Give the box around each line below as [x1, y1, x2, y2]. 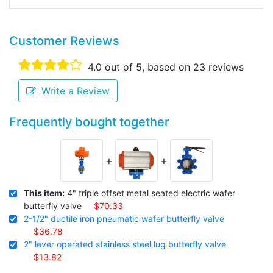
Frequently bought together [9, 115, 169, 130]
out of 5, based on [102, 61, 193, 74]
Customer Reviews [9, 34, 119, 49]
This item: [24, 188, 65, 199]
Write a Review [41, 85, 110, 97]
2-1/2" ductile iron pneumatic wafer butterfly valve [24, 213, 224, 224]
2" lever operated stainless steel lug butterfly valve [24, 239, 226, 250]
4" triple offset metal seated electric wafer [65, 188, 235, 199]
